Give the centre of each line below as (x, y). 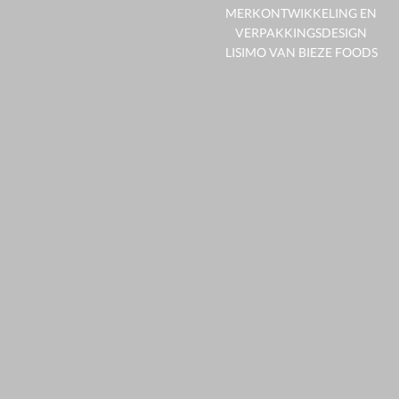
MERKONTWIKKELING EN (301, 13)
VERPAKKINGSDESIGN (301, 33)
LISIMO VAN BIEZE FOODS (301, 52)
